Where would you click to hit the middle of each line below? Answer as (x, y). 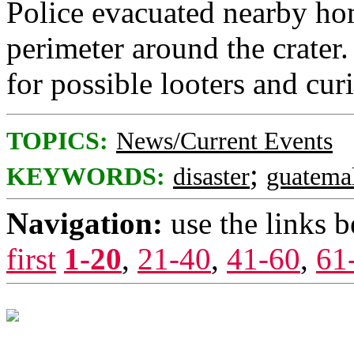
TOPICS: (57, 141)
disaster (211, 177)
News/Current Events (224, 141)
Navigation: (85, 223)
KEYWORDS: (86, 177)
